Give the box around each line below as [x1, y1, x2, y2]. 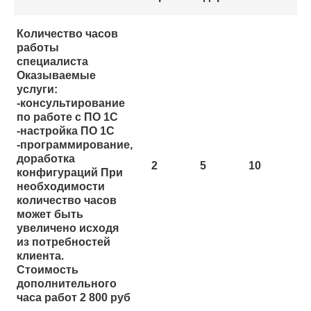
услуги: [17, 83, 58, 96]
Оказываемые [17, 69, 96, 82]
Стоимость [17, 264, 78, 276]
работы [17, 42, 59, 54]
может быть [17, 208, 83, 221]
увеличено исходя [17, 222, 119, 235]
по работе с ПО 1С [17, 111, 118, 124]
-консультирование [17, 97, 125, 110]
